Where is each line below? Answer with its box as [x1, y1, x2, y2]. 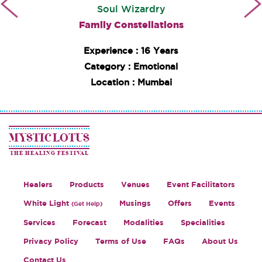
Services [23, 218, 56, 227]
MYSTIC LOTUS [9, 130, 89, 144]
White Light [23, 199, 71, 208]
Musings [119, 199, 151, 208]
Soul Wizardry [96, 4, 166, 14]
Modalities [123, 218, 164, 227]
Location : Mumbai [90, 77, 172, 87]
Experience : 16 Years [84, 46, 178, 56]
